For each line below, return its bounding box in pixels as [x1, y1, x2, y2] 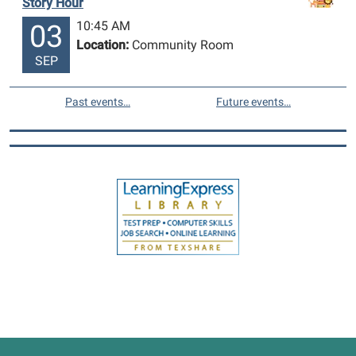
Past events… [65, 95, 130, 108]
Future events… [216, 95, 291, 108]
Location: [76, 37, 129, 52]
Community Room [129, 37, 234, 52]
